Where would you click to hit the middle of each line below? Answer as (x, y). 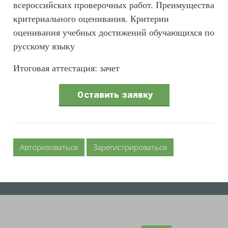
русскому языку (44, 46)
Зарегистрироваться (130, 147)
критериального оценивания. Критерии (91, 19)
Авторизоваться (49, 147)
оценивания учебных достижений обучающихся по (114, 33)
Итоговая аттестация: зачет (66, 68)
